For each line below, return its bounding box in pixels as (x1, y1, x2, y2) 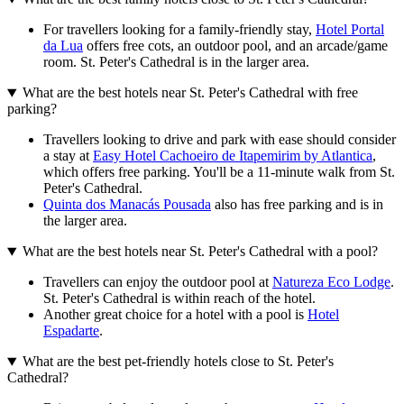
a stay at (43, 148, 93, 164)
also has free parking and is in (211, 197, 383, 213)
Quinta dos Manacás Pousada (43, 197, 211, 213)
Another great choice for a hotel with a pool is (43, 307, 308, 323)
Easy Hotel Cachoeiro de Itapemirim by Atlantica (93, 148, 372, 164)
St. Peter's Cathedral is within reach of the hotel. (43, 290, 316, 307)
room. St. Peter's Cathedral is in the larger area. (43, 54, 309, 70)
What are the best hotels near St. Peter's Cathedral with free (22, 85, 358, 101)
